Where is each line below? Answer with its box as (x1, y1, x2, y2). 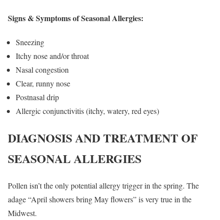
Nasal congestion (16, 64, 69, 75)
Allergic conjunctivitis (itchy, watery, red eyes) (16, 105, 159, 116)
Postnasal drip (16, 91, 59, 102)
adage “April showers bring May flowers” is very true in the (8, 193, 192, 204)
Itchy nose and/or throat (16, 50, 89, 61)
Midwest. (8, 207, 37, 218)
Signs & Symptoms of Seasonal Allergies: (8, 12, 143, 24)
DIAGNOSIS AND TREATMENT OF (8, 129, 198, 146)
